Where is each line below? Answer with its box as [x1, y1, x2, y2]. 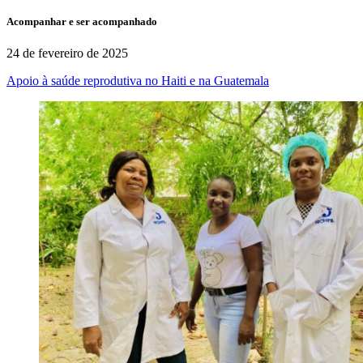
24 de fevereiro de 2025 [6, 46, 128, 61]
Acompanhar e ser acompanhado [6, 15, 157, 28]
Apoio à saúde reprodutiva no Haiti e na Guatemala [6, 74, 269, 88]
